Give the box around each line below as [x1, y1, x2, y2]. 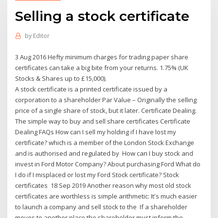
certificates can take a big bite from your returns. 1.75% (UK [15, 63, 189, 72]
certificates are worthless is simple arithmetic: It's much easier [15, 191, 198, 200]
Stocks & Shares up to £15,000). [15, 73, 107, 83]
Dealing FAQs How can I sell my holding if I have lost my [15, 127, 177, 136]
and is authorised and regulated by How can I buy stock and [15, 148, 194, 158]
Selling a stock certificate [15, 7, 190, 24]
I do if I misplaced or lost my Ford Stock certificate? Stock [15, 170, 180, 179]
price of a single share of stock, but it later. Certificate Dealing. [15, 106, 197, 115]
